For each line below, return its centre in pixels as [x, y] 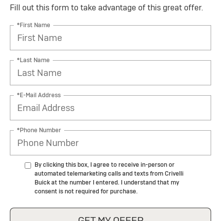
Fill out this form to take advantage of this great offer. [107, 8]
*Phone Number [39, 130]
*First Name [34, 25]
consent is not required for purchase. [86, 192]
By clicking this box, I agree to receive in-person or [105, 165]
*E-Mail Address [39, 95]
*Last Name [33, 60]
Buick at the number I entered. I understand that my [107, 183]
